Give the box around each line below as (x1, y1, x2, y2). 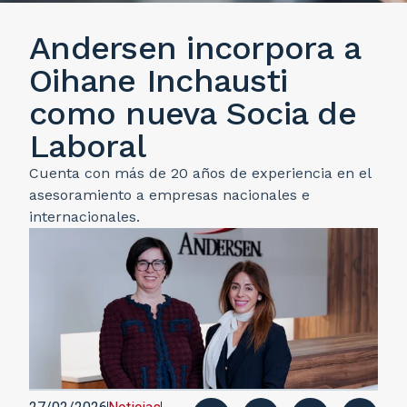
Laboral (29, 127, 145, 165)
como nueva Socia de (29, 94, 356, 133)
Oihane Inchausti (29, 62, 287, 100)
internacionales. (29, 208, 140, 225)
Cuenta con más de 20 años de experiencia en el (29, 164, 371, 182)
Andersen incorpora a (29, 29, 360, 67)
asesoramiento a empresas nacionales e (29, 186, 310, 203)
